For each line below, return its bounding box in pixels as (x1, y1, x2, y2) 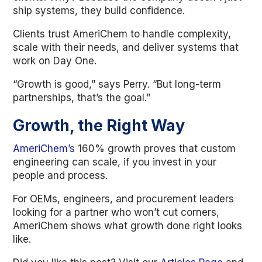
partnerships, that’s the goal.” (13, 92, 151, 104)
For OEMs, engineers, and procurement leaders (13, 193, 235, 205)
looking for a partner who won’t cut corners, (13, 206, 220, 218)
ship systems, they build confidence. (13, 5, 185, 16)
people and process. (13, 170, 108, 181)
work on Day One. (13, 55, 97, 67)
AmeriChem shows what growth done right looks (13, 220, 243, 232)
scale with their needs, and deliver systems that (13, 42, 239, 53)
